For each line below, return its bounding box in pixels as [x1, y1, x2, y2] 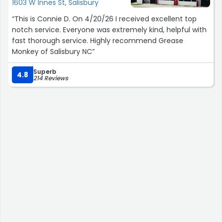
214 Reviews [33, 73, 68, 82]
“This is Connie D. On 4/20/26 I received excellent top [12, 13, 197, 24]
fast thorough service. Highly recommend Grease [12, 35, 183, 46]
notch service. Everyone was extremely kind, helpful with [12, 24, 207, 35]
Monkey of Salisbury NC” [12, 46, 95, 56]
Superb [33, 67, 56, 76]
